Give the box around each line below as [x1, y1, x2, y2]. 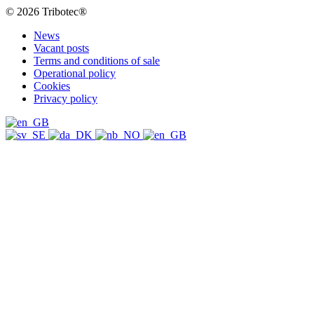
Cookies [34, 79, 70, 92]
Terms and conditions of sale [34, 54, 160, 67]
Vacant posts [34, 41, 89, 54]
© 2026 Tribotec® [6, 5, 87, 18]
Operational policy [34, 67, 116, 79]
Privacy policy [34, 92, 97, 104]
